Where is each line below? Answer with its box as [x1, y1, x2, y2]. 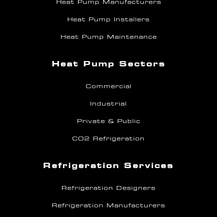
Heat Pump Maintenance [60, 33, 157, 40]
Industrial [90, 100, 127, 107]
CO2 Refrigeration [72, 135, 145, 142]
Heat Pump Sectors [51, 58, 166, 69]
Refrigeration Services [43, 160, 174, 170]
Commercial [85, 82, 132, 90]
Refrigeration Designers [62, 184, 155, 191]
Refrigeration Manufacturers [52, 201, 165, 209]
